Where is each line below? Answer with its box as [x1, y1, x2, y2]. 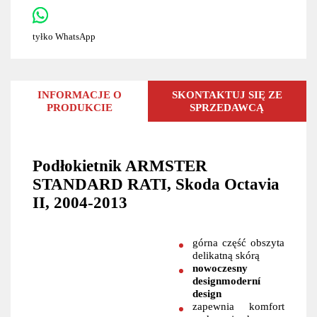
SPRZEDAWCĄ [190, 100, 265, 113]
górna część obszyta [192, 236, 285, 248]
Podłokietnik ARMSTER [32, 156, 207, 175]
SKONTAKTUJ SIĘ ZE [171, 88, 282, 100]
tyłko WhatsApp [32, 31, 96, 42]
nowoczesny [192, 261, 248, 274]
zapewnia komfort [192, 299, 285, 312]
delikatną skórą [192, 248, 260, 261]
